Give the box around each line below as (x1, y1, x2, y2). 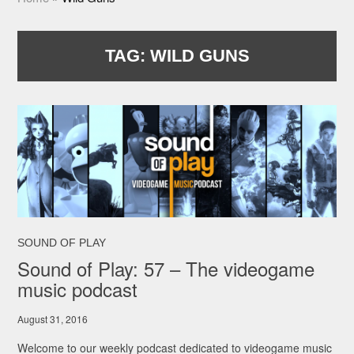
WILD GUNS (149, 46, 250, 66)
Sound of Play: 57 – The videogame (17, 254, 315, 283)
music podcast (17, 275, 138, 303)
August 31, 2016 (17, 312, 88, 326)
